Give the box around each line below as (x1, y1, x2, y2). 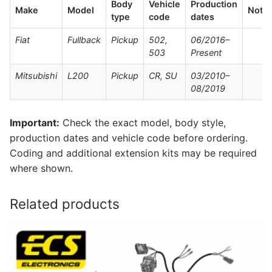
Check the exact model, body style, (59, 117, 226, 129)
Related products (10, 195, 120, 212)
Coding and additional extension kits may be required (10, 147, 257, 160)
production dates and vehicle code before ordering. (10, 132, 248, 144)
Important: (10, 117, 59, 129)
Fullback (67, 34, 101, 45)
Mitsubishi (15, 70, 57, 81)
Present (191, 47, 222, 58)
